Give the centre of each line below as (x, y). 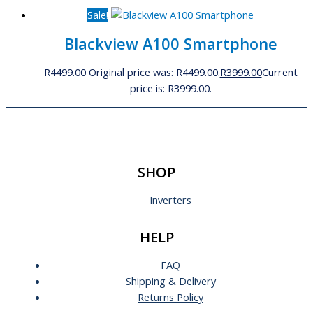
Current (279, 72)
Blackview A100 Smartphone (170, 43)
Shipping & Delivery (170, 281)
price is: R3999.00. (170, 88)
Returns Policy (170, 297)
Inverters (170, 199)
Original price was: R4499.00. (154, 72)
